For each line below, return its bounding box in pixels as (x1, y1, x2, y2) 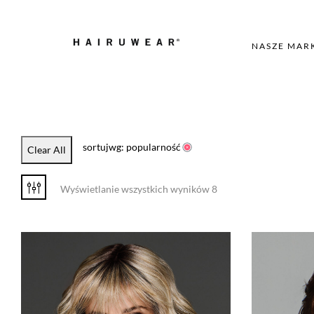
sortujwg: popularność (83, 141, 181, 153)
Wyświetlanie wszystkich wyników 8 (60, 183, 217, 195)
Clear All (27, 144, 66, 156)
